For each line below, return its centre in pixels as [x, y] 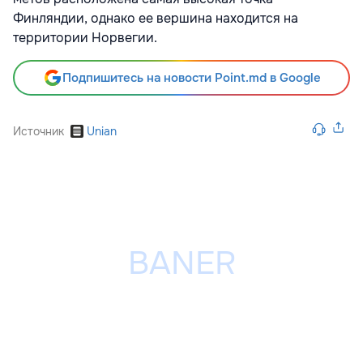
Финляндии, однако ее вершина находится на [156, 18]
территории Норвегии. [85, 37]
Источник [38, 131]
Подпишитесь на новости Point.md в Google [191, 77]
